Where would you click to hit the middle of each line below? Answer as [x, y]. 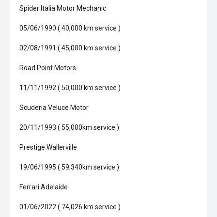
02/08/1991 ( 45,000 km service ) [70, 48]
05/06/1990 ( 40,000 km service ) [70, 28]
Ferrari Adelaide [44, 187]
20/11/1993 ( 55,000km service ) [69, 127]
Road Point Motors [48, 68]
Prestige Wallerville [48, 147]
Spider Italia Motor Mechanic [63, 8]
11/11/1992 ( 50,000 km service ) [70, 88]
